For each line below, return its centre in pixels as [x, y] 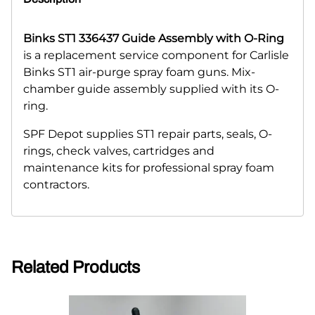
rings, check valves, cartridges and [119, 150]
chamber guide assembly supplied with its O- [151, 89]
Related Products [76, 268]
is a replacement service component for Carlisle [156, 55]
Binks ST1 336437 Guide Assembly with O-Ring [154, 38]
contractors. [56, 184]
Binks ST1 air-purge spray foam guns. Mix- [139, 72]
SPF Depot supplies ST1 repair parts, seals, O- [148, 134]
